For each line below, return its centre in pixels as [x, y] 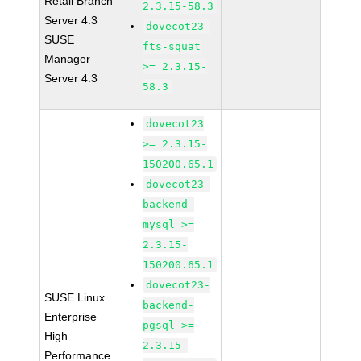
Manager [68, 59]
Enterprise [71, 317]
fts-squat [172, 46]
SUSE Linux [75, 297]
